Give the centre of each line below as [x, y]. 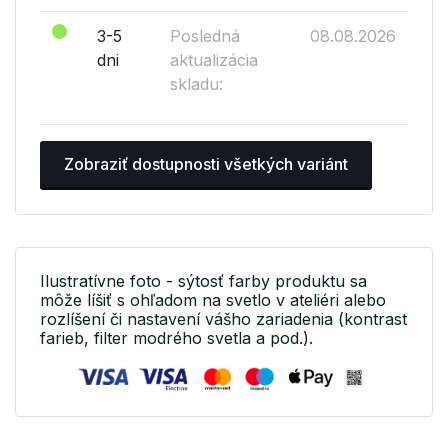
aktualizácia [214, 59]
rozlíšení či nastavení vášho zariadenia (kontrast [223, 319]
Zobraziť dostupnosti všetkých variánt [206, 164]
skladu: [196, 83]
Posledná [205, 35]
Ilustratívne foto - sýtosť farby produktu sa [203, 281]
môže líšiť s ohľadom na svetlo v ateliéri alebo [213, 300]
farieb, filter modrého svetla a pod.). [176, 338]
